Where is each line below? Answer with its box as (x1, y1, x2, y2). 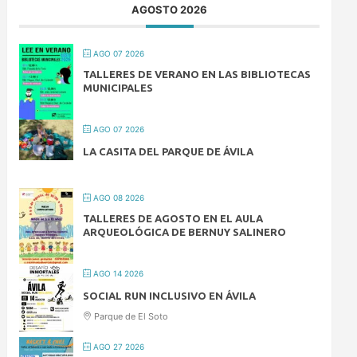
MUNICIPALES (83, 81, 154, 93)
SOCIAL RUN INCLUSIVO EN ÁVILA (83, 289, 257, 301)
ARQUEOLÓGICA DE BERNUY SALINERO (83, 226, 287, 237)
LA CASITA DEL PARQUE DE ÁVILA (83, 145, 254, 157)
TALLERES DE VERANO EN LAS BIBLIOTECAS (83, 68, 312, 80)
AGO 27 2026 (91, 341, 145, 351)
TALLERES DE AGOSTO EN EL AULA (83, 212, 264, 224)
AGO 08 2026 (91, 192, 145, 202)
